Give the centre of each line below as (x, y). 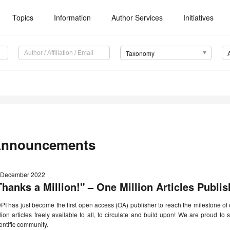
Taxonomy (140, 53)
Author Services (137, 17)
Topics (23, 17)
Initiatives (199, 17)
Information (73, 17)
